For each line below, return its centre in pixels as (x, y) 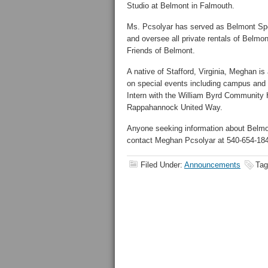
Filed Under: (162, 165)
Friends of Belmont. (161, 51)
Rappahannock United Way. (175, 107)
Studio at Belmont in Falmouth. (181, 6)
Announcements (212, 165)
